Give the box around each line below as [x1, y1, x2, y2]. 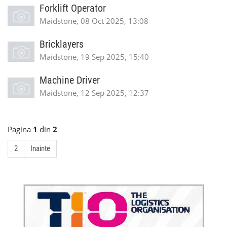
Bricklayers [40, 39, 84, 50]
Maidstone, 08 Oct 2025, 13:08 [40, 16, 148, 26]
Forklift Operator [40, 3, 106, 14]
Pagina [8, 124, 33, 134]
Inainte [30, 144, 50, 153]
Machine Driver [40, 74, 100, 86]
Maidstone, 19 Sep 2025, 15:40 [40, 52, 149, 62]
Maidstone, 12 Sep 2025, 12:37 [40, 88, 149, 98]
